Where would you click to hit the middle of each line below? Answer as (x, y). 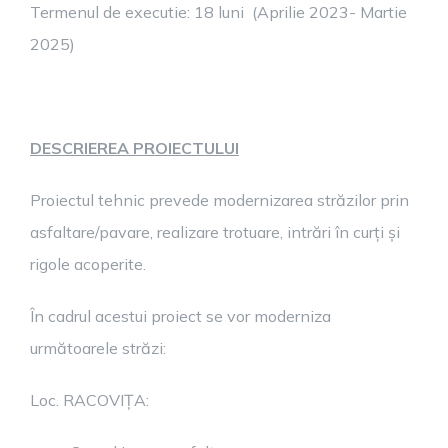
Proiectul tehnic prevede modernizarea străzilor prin (219, 200)
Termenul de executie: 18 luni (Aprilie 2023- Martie (218, 12)
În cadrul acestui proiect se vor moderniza (180, 316)
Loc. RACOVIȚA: (89, 400)
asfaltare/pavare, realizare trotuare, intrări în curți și (215, 232)
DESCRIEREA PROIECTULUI (134, 148)
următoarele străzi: (98, 348)
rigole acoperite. (88, 264)
